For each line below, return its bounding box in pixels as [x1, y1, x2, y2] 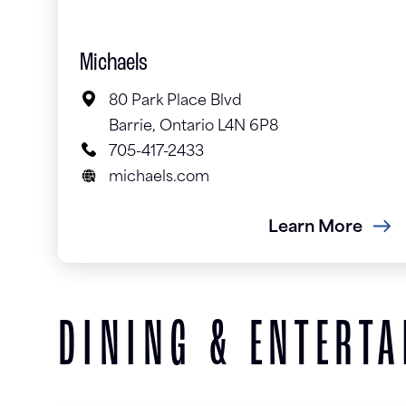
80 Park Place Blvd [109, 94, 242, 110]
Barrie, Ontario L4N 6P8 [109, 120, 278, 135]
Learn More [268, 219, 362, 237]
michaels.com [109, 170, 209, 186]
